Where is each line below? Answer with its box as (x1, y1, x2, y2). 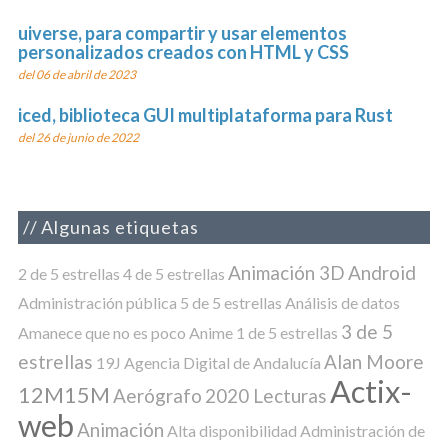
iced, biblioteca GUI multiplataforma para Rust (17, 104, 393, 126)
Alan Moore (323, 350, 424, 374)
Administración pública (17, 293, 177, 313)
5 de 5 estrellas (179, 293, 282, 313)
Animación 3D (227, 261, 345, 285)
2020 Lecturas (204, 384, 327, 408)
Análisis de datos (284, 293, 400, 313)
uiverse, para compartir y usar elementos (17, 21, 347, 44)
